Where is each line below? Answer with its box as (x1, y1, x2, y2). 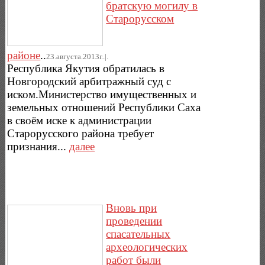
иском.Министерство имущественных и (7, 88, 197, 101)
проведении (106, 214, 163, 227)
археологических (106, 240, 188, 253)
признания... (7, 140, 70, 153)
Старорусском (106, 12, 174, 25)
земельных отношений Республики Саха (7, 101, 201, 114)
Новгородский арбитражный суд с (7, 75, 172, 88)
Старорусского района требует (7, 127, 154, 140)
